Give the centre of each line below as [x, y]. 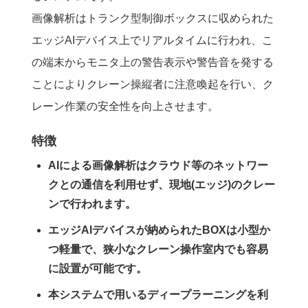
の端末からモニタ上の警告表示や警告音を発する [153, 62]
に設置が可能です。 [98, 269]
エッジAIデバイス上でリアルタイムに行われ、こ [153, 40]
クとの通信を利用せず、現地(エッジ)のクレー [162, 185]
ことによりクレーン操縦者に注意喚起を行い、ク [153, 84]
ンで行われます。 [92, 204]
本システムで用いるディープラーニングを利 [158, 294]
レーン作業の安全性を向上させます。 [125, 106]
